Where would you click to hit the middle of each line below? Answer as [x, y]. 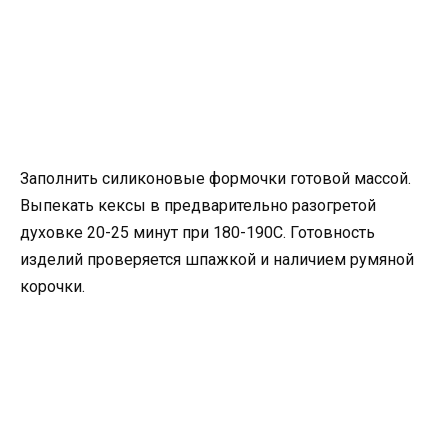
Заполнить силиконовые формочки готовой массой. [215, 179]
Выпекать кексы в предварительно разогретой [198, 206]
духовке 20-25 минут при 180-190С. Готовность [197, 233]
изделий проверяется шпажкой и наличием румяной [217, 260]
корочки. [52, 287]
